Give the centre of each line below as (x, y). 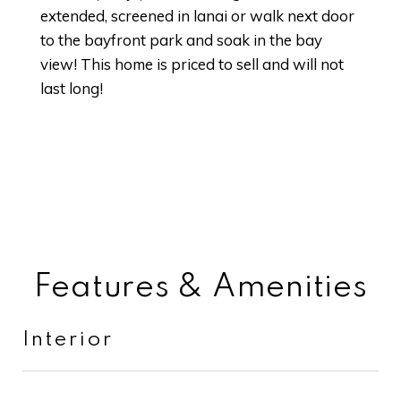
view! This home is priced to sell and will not (192, 64)
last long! (72, 88)
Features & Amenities (200, 287)
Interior (68, 340)
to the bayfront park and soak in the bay (181, 40)
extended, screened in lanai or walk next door (197, 16)
